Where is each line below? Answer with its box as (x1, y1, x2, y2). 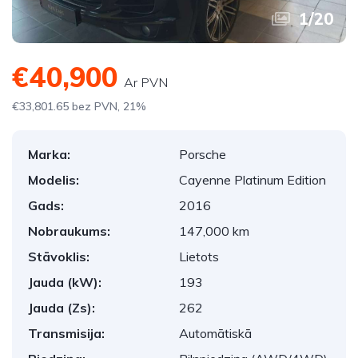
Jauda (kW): (28, 274, 101, 290)
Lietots (179, 249, 219, 265)
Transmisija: (28, 325, 105, 341)
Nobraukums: (28, 223, 110, 239)
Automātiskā (179, 325, 252, 341)
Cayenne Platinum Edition (179, 172, 326, 188)
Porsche (179, 146, 226, 162)
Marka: (28, 146, 70, 162)
